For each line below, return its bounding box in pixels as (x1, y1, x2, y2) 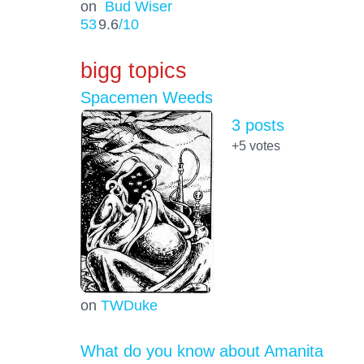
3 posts (231, 115, 284, 134)
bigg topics (80, 58, 187, 84)
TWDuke (100, 296, 158, 314)
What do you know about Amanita (80, 341, 323, 360)
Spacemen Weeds (80, 88, 213, 106)
